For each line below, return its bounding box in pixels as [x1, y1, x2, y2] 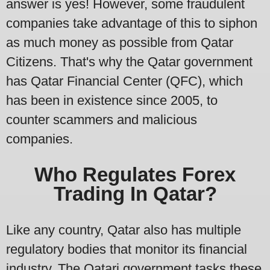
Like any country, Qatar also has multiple [6, 222, 241, 237]
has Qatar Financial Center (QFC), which [6, 73, 243, 89]
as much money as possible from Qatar [6, 34, 233, 50]
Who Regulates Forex [34, 163, 236, 186]
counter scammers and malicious [6, 111, 197, 127]
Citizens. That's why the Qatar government [6, 54, 253, 69]
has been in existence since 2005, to [6, 92, 218, 108]
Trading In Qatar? [53, 183, 217, 206]
